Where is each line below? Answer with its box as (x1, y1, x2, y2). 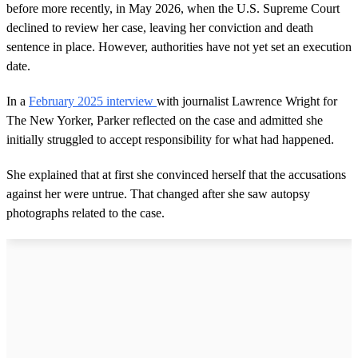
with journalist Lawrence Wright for (157, 94, 337, 109)
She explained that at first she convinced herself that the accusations (6, 168, 346, 182)
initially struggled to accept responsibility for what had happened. (6, 133, 334, 147)
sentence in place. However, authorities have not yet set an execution (6, 40, 352, 54)
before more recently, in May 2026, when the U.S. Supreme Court (6, 2, 340, 16)
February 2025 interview (29, 94, 157, 109)
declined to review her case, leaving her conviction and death (6, 21, 313, 35)
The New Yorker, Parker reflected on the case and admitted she (6, 113, 323, 128)
